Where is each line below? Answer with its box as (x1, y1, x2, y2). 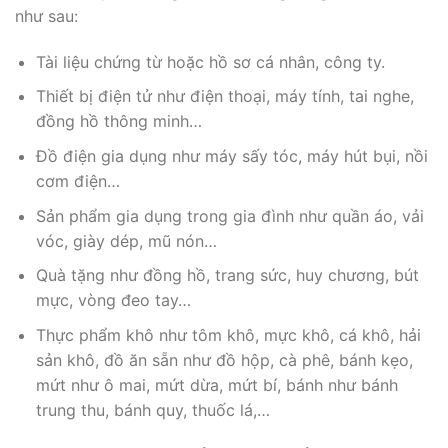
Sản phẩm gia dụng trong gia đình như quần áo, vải (35, 205, 424, 226)
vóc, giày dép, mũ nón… (35, 230, 217, 251)
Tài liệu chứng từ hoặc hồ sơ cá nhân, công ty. (35, 51, 385, 72)
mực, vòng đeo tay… (35, 290, 191, 311)
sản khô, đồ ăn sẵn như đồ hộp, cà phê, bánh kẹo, (35, 349, 413, 370)
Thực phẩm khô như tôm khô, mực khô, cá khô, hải (35, 324, 421, 345)
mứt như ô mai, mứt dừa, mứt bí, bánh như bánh (35, 374, 398, 395)
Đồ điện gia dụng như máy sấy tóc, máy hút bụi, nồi (35, 146, 428, 167)
